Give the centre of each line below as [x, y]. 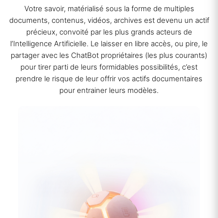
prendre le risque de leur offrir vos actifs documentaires [109, 79]
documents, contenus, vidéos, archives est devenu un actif [109, 20]
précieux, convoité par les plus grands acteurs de [109, 32]
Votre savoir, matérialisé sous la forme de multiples [109, 9]
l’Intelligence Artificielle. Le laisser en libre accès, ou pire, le [109, 44]
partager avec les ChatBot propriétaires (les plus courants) [109, 55]
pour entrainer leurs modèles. [109, 90]
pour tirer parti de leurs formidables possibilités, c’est [109, 67]
